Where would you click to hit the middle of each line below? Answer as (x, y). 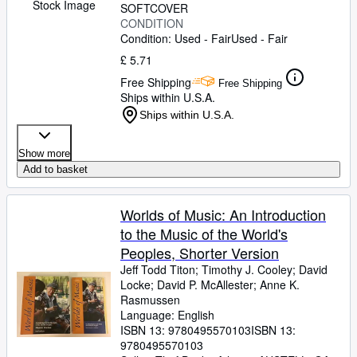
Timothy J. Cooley (247, 269)
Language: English (167, 315)
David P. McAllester (205, 284)
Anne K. (280, 284)
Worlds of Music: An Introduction (223, 214)
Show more (44, 153)
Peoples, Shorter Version (200, 253)
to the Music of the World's (204, 233)
